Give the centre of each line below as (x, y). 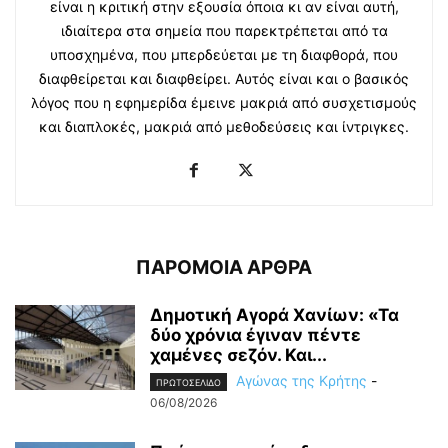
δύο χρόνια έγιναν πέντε (255, 334)
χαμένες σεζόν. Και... (238, 354)
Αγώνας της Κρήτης (301, 380)
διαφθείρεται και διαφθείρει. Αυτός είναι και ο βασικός (224, 78)
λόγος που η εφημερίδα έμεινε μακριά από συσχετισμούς (224, 102)
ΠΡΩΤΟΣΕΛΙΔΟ (188, 382)
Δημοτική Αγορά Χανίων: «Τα (274, 314)
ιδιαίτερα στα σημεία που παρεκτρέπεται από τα (224, 30)
